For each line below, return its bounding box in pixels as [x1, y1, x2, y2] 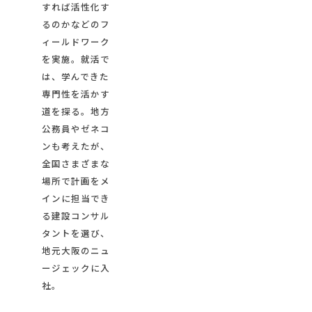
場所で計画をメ [42, 174, 110, 188]
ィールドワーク [42, 35, 110, 49]
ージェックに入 [42, 261, 110, 275]
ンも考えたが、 [42, 139, 110, 153]
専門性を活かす [42, 87, 110, 101]
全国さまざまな [42, 157, 110, 171]
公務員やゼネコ [42, 122, 110, 136]
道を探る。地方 [42, 104, 110, 118]
